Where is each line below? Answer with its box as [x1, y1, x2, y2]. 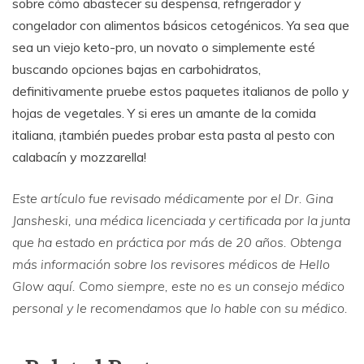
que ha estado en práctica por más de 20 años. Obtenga [12, 233, 341, 250]
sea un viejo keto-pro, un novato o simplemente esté [12, 38, 315, 55]
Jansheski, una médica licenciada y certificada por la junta [12, 211, 350, 228]
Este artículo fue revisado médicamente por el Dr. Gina [12, 189, 333, 206]
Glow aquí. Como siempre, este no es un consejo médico [12, 277, 344, 294]
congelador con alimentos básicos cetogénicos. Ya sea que [12, 16, 349, 33]
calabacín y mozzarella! [12, 148, 146, 165]
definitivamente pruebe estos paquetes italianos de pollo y [12, 82, 349, 99]
